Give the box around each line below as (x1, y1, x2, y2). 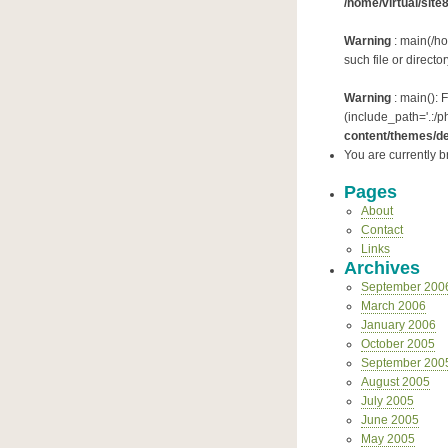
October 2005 (360, 337, 435, 351)
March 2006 (360, 299, 426, 313)
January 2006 (360, 318, 436, 332)
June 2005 (360, 413, 419, 427)
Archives (343, 258, 420, 278)
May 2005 (360, 432, 415, 446)
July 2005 (360, 394, 414, 408)
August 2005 (360, 375, 430, 389)
